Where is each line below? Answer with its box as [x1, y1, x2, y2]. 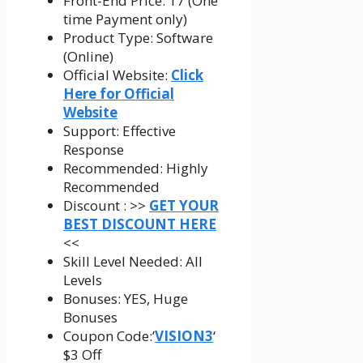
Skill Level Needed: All [63, 251, 203, 271]
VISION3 [155, 326, 213, 345]
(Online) [63, 46, 113, 66]
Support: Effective [63, 121, 176, 140]
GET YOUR [149, 195, 219, 215]
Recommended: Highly [63, 158, 208, 177]
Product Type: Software [63, 28, 213, 47]
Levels [63, 270, 102, 289]
